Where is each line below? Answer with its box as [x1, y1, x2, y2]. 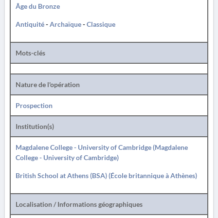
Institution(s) [16, 122, 54, 130]
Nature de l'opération [16, 80, 80, 89]
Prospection [16, 101, 53, 109]
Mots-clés [16, 49, 45, 57]
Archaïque [50, 20, 81, 28]
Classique [87, 20, 115, 28]
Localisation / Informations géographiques [16, 200, 143, 208]
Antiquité [16, 20, 44, 28]
